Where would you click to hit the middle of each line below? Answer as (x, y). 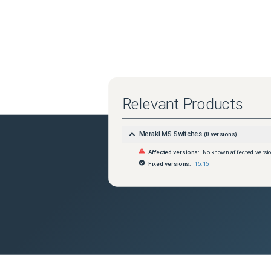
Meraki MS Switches (170, 134)
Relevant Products (182, 105)
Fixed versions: (170, 164)
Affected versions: (174, 152)
